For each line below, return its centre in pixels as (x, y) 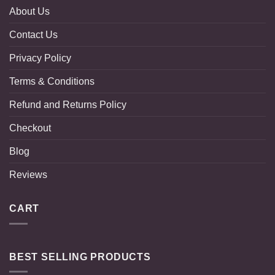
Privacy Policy (40, 58)
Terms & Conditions (52, 82)
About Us (29, 12)
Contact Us (33, 35)
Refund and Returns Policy (68, 105)
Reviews (28, 175)
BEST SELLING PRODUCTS (80, 257)
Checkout (30, 128)
